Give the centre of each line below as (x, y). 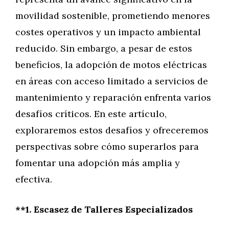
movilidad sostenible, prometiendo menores (113, 16)
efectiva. (34, 179)
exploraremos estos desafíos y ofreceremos (112, 130)
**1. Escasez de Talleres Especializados (104, 209)
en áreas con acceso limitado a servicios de (112, 81)
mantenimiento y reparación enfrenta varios (113, 97)
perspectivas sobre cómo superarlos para (107, 146)
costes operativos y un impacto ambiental (108, 32)
